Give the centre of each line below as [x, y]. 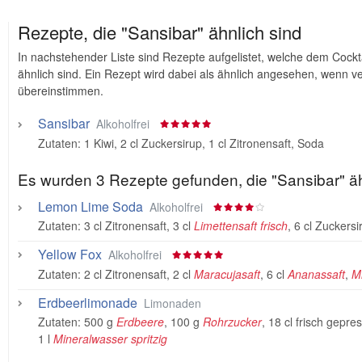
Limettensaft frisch [240, 225]
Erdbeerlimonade [87, 302]
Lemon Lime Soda [90, 206]
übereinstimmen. [60, 90]
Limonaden [172, 303]
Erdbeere [140, 322]
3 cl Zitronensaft [125, 225]
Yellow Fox [69, 254]
